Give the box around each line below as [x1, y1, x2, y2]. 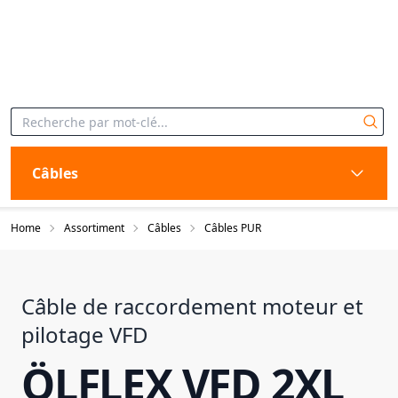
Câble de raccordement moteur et [21, 291, 363, 321]
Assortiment [64, 220, 124, 235]
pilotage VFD [21, 320, 148, 349]
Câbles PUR [204, 220, 261, 235]
